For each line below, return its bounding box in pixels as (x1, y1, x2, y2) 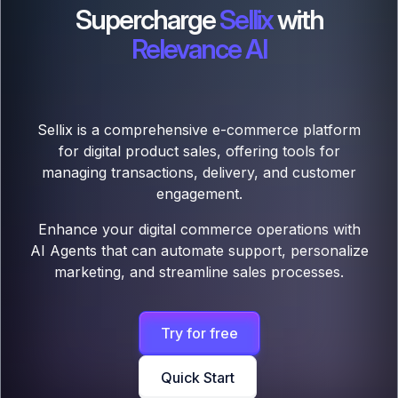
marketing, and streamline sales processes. (54, 263, 344, 282)
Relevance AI (131, 33, 267, 66)
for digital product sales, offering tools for (58, 142, 340, 161)
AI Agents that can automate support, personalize (29, 242, 369, 260)
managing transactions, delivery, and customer (42, 163, 356, 182)
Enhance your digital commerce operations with (37, 220, 361, 239)
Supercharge (75, 4, 219, 36)
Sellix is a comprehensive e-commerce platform (37, 121, 361, 139)
